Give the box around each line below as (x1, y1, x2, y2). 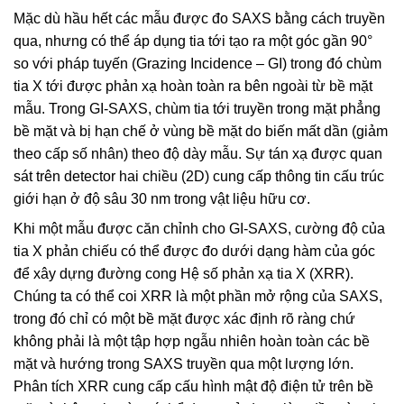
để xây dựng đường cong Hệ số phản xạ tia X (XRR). (14, 266, 353, 282)
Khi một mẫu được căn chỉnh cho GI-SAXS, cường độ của (14, 221, 385, 237)
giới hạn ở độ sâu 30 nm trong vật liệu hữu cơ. (14, 191, 310, 207)
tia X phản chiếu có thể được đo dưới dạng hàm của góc (14, 243, 375, 260)
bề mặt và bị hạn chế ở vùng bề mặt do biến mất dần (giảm (14, 124, 388, 140)
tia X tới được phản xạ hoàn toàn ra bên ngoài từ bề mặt (14, 78, 372, 95)
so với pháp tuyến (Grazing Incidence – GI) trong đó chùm (14, 56, 381, 72)
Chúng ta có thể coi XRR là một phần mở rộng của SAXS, (14, 289, 382, 305)
